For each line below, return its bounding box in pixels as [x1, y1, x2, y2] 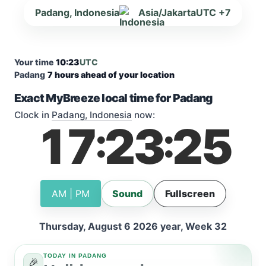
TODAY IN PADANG [43, 252, 107, 259]
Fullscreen [164, 187, 215, 199]
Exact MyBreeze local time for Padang [14, 90, 213, 105]
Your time [14, 56, 53, 67]
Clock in [14, 109, 52, 121]
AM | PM [51, 187, 90, 199]
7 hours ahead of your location [47, 69, 175, 80]
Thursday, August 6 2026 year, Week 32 [39, 220, 227, 232]
